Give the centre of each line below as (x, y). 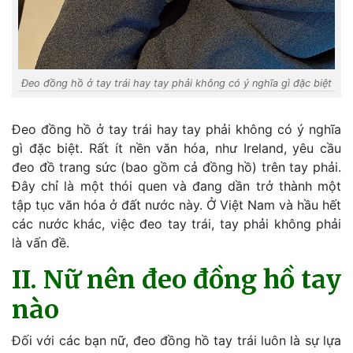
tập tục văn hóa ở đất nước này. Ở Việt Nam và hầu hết (176, 205)
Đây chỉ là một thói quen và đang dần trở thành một (176, 186)
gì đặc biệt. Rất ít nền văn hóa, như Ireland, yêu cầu (176, 148)
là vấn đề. (41, 243)
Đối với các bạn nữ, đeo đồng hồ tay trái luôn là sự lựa (176, 340)
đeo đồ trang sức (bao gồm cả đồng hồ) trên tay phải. (176, 167)
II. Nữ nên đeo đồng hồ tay (176, 280)
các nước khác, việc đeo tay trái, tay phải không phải (176, 224)
